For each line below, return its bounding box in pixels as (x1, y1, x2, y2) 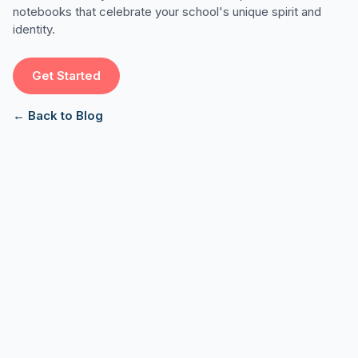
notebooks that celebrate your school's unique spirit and (13, 4, 321, 19)
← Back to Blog (13, 108, 103, 123)
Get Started (32, 68, 101, 83)
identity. (13, 22, 55, 37)
